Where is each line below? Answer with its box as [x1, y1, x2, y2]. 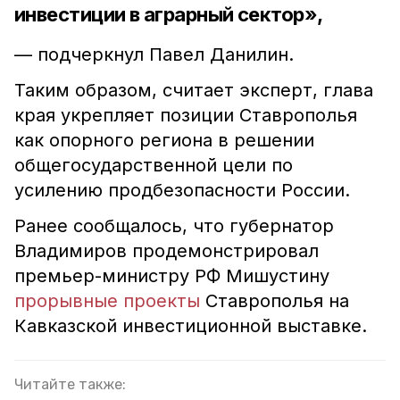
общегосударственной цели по [14, 154, 293, 176]
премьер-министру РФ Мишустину [14, 265, 329, 287]
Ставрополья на [200, 290, 349, 312]
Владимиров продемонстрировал [14, 240, 319, 262]
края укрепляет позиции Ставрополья [14, 104, 357, 126]
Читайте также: [14, 376, 126, 393]
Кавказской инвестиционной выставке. [14, 315, 367, 337]
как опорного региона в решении [14, 129, 314, 151]
